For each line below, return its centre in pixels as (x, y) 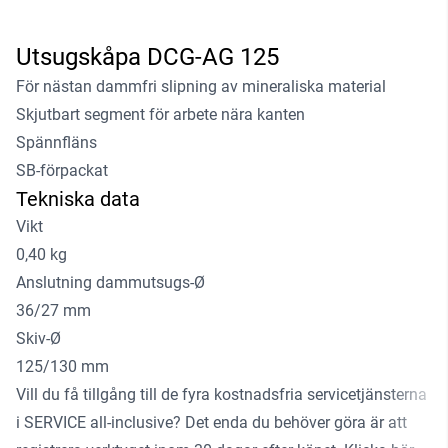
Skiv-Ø (38, 339)
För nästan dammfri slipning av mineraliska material (201, 87)
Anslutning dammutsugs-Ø (110, 283)
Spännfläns (56, 143)
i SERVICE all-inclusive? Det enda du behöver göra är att (211, 423)
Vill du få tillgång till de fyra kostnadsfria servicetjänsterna (221, 395)
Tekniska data (78, 199)
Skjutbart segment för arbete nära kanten (160, 115)
